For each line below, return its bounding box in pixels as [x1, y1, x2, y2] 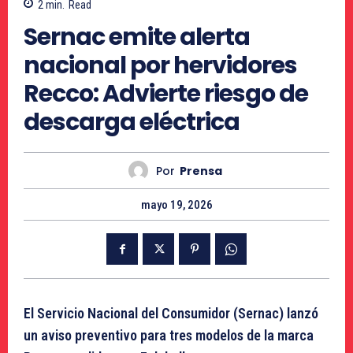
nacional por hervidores [24, 49, 297, 83]
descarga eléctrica [24, 106, 240, 139]
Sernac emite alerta [24, 20, 250, 54]
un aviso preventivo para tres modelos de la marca [24, 327, 314, 344]
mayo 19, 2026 [140, 198, 213, 213]
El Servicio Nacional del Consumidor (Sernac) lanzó [24, 305, 318, 322]
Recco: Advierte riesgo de [24, 77, 308, 111]
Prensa [180, 162, 222, 179]
